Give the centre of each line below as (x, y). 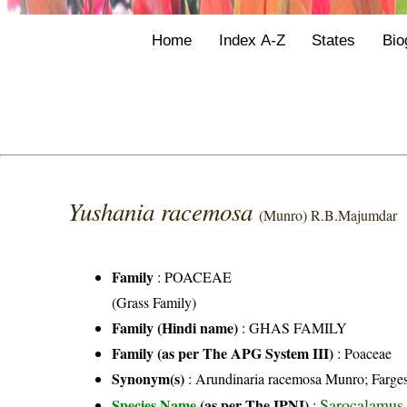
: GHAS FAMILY (293, 327)
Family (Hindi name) (175, 327)
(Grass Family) (154, 302)
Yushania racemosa (164, 210)
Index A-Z (252, 40)
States (334, 40)
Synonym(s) (149, 378)
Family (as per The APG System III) (223, 352)
